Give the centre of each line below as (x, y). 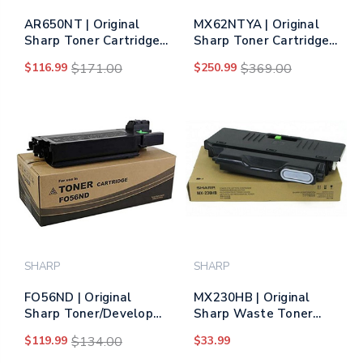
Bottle (214, 329)
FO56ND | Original (78, 297)
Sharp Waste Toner (254, 313)
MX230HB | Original (252, 297)
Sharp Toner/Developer (95, 313)
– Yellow (219, 56)
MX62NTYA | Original (256, 24)
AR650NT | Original (82, 24)
